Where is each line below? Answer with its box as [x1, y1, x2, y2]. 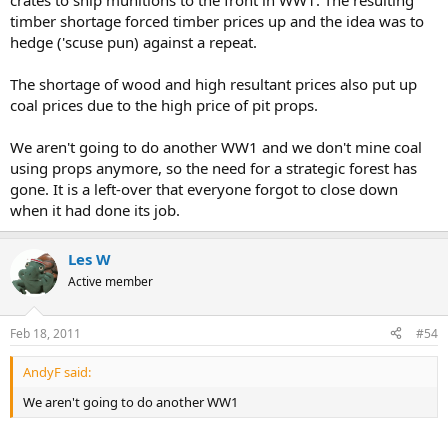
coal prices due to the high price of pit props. [10, 95, 318, 116]
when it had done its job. [10, 200, 180, 221]
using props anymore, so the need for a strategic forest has [10, 158, 417, 179]
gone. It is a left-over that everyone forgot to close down [10, 179, 398, 200]
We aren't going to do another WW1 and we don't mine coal [10, 137, 422, 158]
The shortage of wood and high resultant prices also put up [10, 74, 417, 95]
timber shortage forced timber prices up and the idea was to [10, 11, 424, 32]
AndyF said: [23, 362, 91, 381]
